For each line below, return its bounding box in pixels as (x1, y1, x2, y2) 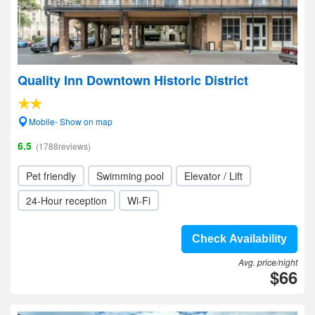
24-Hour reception (26, 193, 107, 207)
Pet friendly (26, 169, 76, 183)
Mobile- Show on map (29, 115, 112, 127)
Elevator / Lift (184, 169, 243, 183)
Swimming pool (96, 169, 164, 183)
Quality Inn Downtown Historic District (18, 71, 248, 89)
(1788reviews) (36, 140, 91, 152)
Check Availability (192, 233, 287, 245)
